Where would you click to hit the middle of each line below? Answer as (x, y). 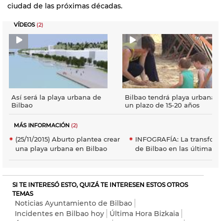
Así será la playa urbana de (56, 97)
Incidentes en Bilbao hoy (59, 213)
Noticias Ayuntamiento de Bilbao (74, 203)
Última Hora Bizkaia (144, 213)
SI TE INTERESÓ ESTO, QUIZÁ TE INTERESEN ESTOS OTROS (100, 184)
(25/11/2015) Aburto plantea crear (68, 139)
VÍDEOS (24, 25)
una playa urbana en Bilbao (61, 148)
